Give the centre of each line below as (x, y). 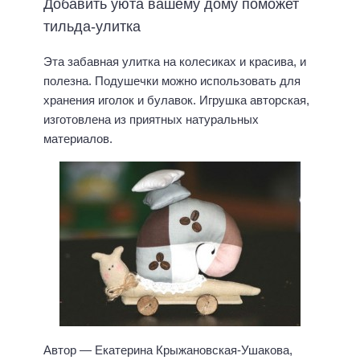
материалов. (78, 138)
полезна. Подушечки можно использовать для (172, 80)
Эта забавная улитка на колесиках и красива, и (175, 61)
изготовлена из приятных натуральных (151, 119)
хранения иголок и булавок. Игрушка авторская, (176, 100)
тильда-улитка (92, 26)
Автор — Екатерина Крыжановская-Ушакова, (168, 350)
